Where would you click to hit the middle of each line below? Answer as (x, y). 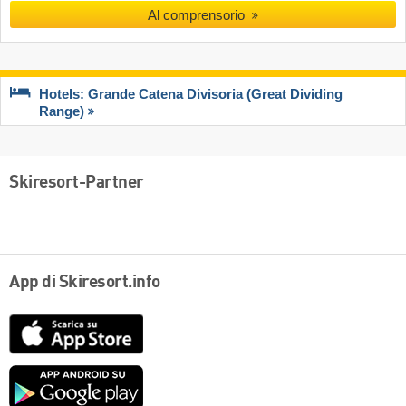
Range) (62, 112)
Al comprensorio (197, 14)
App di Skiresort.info (85, 283)
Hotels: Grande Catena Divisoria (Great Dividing (191, 95)
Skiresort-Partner (77, 183)
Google (166, 374)
